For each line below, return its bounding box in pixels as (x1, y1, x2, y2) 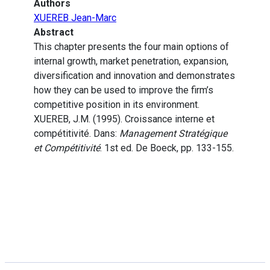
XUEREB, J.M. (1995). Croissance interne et (34, 113, 215, 125)
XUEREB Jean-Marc (34, 12, 116, 24)
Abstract (34, 27, 74, 39)
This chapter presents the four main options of (34, 41, 229, 53)
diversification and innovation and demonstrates (34, 70, 235, 82)
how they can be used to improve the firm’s (34, 84, 213, 96)
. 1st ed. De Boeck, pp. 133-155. (100, 142, 234, 154)
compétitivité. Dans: (34, 128, 119, 140)
